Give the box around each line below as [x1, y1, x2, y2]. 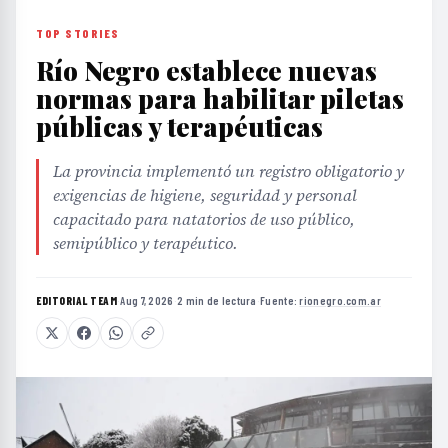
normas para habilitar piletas [36, 80, 404, 116]
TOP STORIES [36, 25, 120, 40]
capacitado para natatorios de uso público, [53, 207, 355, 230]
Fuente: [260, 293, 300, 307]
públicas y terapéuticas [36, 108, 323, 144]
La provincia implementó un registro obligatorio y [53, 159, 404, 182]
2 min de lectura [176, 293, 257, 307]
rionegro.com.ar [299, 293, 381, 307]
